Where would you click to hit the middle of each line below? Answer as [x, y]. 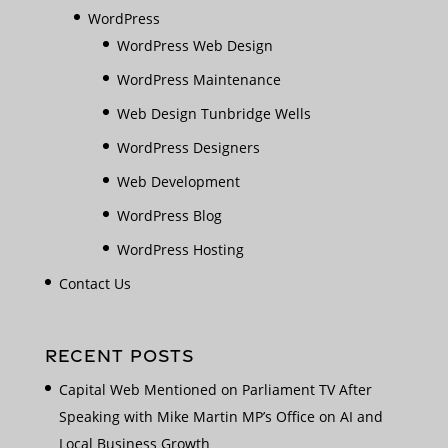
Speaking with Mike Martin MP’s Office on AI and [220, 417]
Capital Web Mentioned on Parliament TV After [215, 390]
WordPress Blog [169, 216]
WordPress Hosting [180, 250]
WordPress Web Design [194, 46]
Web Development [178, 182]
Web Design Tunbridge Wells [213, 114]
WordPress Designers [188, 148]
